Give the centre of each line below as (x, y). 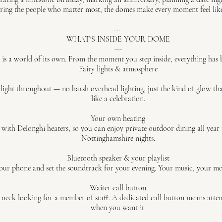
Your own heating (118, 118)
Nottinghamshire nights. (118, 138)
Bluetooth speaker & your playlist (118, 158)
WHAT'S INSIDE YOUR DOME (118, 39)
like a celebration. (118, 99)
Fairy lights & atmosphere (118, 69)
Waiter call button (118, 188)
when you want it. (118, 208)
